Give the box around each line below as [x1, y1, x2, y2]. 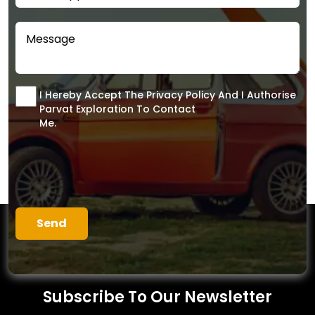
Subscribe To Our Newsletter [43, 286, 272, 309]
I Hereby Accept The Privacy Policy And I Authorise [39, 88, 296, 103]
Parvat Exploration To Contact [39, 102, 195, 117]
